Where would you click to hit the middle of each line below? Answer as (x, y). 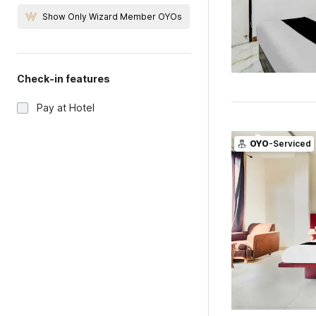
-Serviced (290, 144)
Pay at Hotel (66, 108)
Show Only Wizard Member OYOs (113, 17)
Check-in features (63, 79)
